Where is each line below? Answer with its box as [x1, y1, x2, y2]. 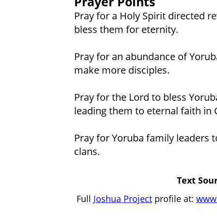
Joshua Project [93, 192, 152, 204]
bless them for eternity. [74, 22, 178, 36]
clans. [74, 144, 100, 158]
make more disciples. [74, 62, 170, 77]
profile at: [152, 192, 196, 204]
